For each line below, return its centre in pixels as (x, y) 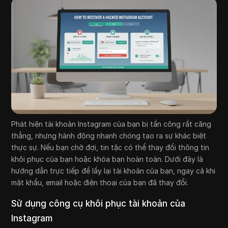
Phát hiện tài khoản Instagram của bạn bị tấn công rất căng (111, 124)
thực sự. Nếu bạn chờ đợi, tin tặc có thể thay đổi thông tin (110, 148)
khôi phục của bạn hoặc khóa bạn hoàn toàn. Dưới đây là (107, 159)
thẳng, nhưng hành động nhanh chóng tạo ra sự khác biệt (109, 136)
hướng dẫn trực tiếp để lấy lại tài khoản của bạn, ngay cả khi (113, 171)
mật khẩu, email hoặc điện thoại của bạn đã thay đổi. (100, 183)
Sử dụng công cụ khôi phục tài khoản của (98, 204)
